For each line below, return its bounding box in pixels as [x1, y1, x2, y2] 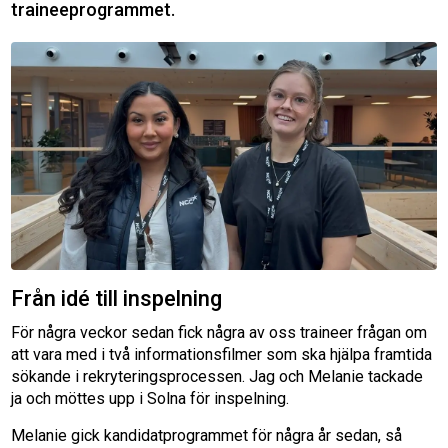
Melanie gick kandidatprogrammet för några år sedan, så [11, 426, 403, 446]
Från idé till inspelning [11, 286, 223, 312]
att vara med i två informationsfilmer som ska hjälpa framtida [11, 345, 433, 365]
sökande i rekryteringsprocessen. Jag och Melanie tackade [11, 367, 424, 387]
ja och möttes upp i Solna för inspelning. [11, 389, 290, 409]
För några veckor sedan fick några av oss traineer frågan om [11, 323, 428, 343]
